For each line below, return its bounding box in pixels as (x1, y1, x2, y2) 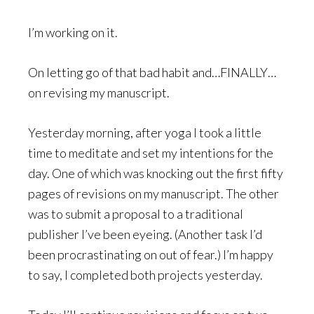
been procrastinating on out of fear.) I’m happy (28, 247, 273, 263)
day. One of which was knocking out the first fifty (28, 165, 283, 182)
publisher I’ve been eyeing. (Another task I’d (28, 226, 262, 243)
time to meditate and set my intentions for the (28, 145, 273, 161)
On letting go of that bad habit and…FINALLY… (28, 64, 276, 81)
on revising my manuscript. (28, 85, 170, 101)
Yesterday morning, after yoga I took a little (28, 125, 261, 141)
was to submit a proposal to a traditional (28, 206, 243, 222)
